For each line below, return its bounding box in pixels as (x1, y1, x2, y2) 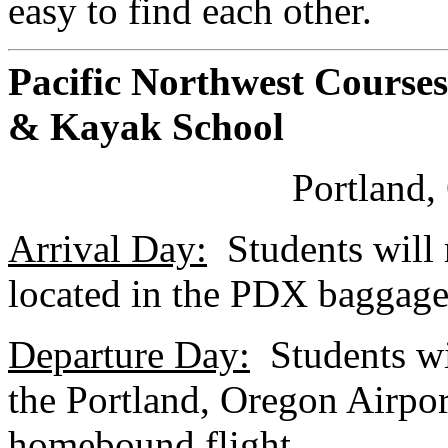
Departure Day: (8, 333, 250, 377)
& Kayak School (8, 105, 284, 149)
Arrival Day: (8, 227, 207, 271)
